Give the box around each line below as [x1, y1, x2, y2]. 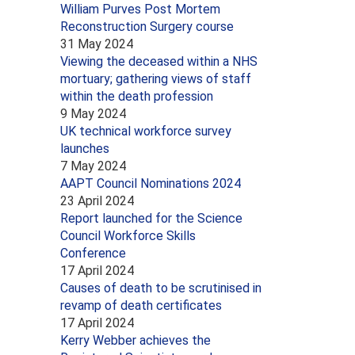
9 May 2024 [60, 105, 126, 121]
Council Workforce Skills [60, 227, 196, 243]
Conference [60, 245, 126, 261]
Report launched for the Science [60, 210, 242, 226]
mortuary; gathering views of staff [60, 71, 251, 86]
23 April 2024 [60, 193, 134, 208]
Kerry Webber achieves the [60, 332, 211, 348]
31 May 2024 [60, 36, 133, 52]
